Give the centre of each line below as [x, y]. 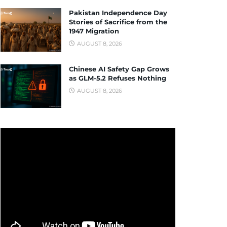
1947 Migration [94, 31]
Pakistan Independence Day [118, 13]
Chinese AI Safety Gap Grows [119, 69]
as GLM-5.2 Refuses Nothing [118, 78]
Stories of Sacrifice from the [118, 22]
